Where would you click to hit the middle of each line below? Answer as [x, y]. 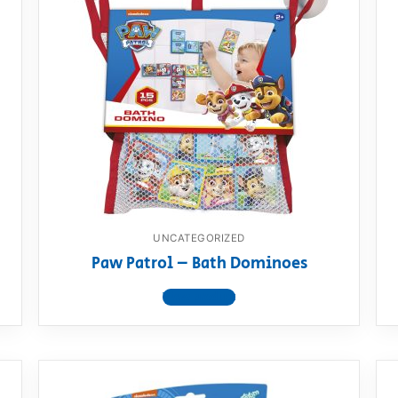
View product [199, 298]
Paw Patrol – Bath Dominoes [199, 263]
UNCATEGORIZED [199, 238]
